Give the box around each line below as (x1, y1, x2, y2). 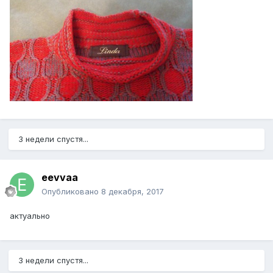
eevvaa (41, 171, 78, 184)
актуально (10, 211, 50, 221)
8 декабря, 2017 (101, 186, 164, 197)
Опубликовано (41, 186, 101, 197)
